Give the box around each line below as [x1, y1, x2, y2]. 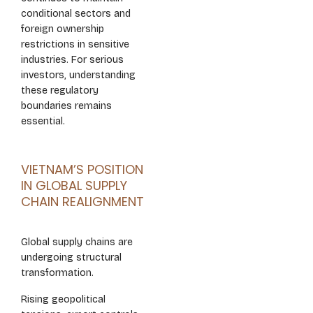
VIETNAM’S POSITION [21, 161, 143, 179]
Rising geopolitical [21, 293, 105, 306]
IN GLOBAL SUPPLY [21, 177, 127, 195]
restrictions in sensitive [21, 38, 129, 51]
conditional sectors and [21, 8, 131, 20]
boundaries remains [21, 100, 112, 112]
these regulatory [21, 85, 99, 97]
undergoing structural [21, 252, 122, 264]
